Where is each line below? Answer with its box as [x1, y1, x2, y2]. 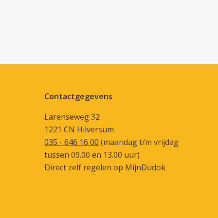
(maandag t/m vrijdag [99, 136, 179, 147]
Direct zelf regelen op [44, 162, 125, 173]
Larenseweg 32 [44, 111, 100, 122]
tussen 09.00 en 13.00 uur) [44, 149, 140, 160]
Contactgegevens [44, 91, 112, 102]
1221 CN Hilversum [44, 124, 114, 135]
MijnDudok [125, 162, 165, 173]
